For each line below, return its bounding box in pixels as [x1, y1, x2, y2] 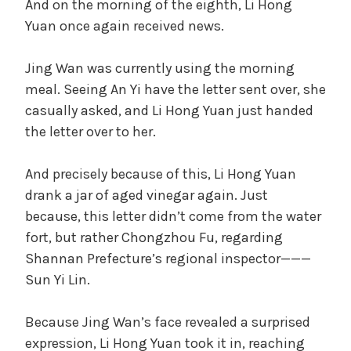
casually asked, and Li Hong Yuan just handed [25, 101, 313, 119]
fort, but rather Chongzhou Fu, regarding [25, 228, 283, 246]
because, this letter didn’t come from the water [25, 207, 321, 225]
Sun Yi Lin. [25, 270, 90, 288]
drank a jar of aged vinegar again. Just [25, 186, 268, 204]
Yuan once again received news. [25, 16, 224, 34]
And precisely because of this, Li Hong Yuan [25, 165, 296, 183]
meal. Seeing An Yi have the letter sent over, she [25, 80, 326, 98]
